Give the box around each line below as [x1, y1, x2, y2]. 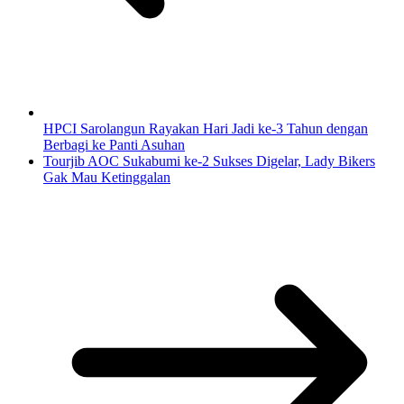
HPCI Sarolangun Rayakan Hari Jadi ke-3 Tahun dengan [43, 120, 368, 136]
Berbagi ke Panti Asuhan [43, 136, 185, 152]
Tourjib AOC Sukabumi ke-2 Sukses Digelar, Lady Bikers [43, 152, 375, 169]
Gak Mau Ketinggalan [43, 169, 170, 185]
